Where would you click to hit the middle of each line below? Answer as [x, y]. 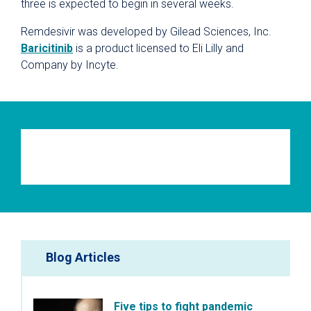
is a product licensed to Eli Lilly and [158, 48]
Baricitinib [47, 48]
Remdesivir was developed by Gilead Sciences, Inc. [146, 32]
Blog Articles [83, 257]
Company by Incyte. [70, 65]
